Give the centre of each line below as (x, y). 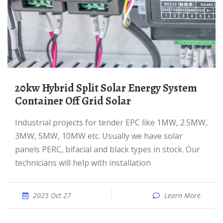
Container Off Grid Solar (73, 101)
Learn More (182, 195)
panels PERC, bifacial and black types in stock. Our (108, 149)
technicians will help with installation (83, 163)
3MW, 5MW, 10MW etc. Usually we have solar (99, 136)
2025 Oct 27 (52, 195)
